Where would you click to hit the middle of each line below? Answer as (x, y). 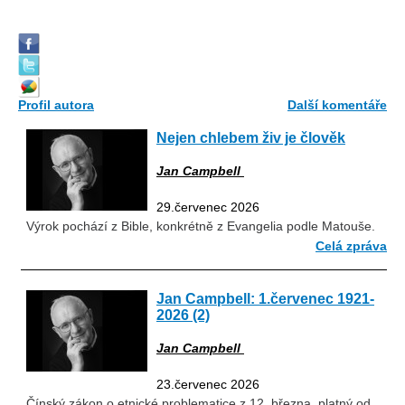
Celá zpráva (351, 245)
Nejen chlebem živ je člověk (251, 137)
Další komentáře (337, 104)
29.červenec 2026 (208, 207)
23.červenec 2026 (208, 385)
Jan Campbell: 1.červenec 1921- (265, 298)
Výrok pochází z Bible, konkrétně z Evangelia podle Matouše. (201, 226)
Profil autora (56, 104)
